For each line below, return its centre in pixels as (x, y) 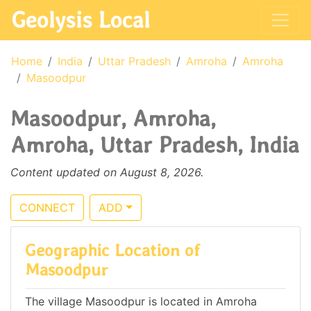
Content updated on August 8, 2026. (107, 172)
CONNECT (47, 208)
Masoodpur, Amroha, (113, 118)
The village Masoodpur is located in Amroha (141, 302)
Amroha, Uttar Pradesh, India (155, 145)
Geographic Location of (112, 250)
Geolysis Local (81, 20)
